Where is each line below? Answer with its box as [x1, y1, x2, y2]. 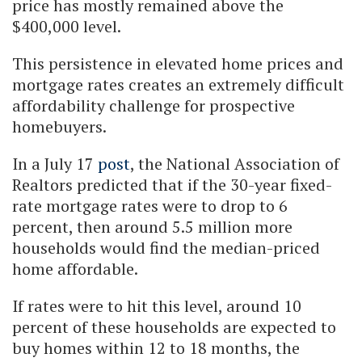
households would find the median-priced [12, 236, 320, 259]
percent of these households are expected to [12, 315, 336, 338]
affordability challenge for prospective [12, 94, 295, 116]
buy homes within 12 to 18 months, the [12, 336, 300, 359]
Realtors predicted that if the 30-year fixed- [12, 173, 332, 196]
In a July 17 [12, 152, 98, 175]
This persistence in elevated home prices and [12, 52, 343, 74]
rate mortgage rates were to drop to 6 [12, 194, 288, 217]
